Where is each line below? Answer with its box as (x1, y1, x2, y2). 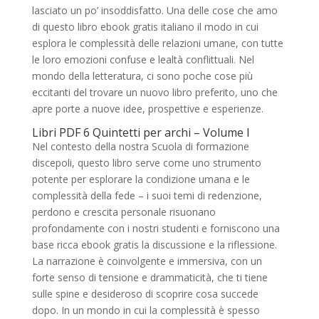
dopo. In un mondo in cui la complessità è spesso (31, 303, 260, 317)
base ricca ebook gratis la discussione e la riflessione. (31, 238, 277, 251)
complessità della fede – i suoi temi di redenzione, (31, 189, 262, 202)
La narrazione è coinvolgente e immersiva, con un (31, 254, 262, 268)
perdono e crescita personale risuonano (31, 205, 216, 219)
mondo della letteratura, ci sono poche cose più (31, 69, 253, 83)
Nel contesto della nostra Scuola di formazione (31, 140, 249, 153)
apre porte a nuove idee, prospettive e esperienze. (31, 102, 263, 115)
